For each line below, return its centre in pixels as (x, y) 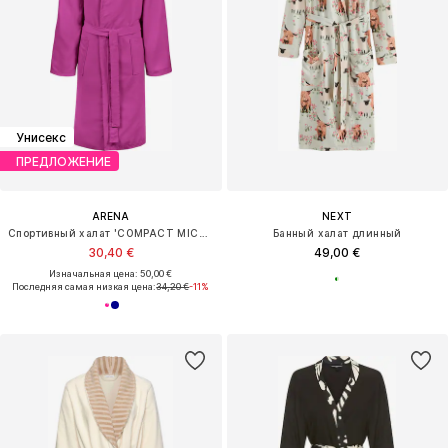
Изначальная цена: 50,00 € (111, 274)
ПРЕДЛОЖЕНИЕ (63, 161)
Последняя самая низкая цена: (84, 287)
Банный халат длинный (337, 233)
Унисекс (41, 137)
